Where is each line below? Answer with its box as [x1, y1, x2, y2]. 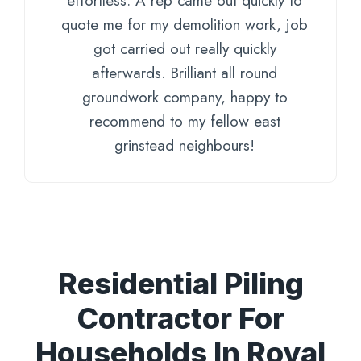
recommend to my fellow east [89, 110, 280, 133]
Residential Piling [57, 266, 304, 302]
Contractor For [77, 301, 284, 337]
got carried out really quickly [93, 38, 276, 60]
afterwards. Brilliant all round [92, 62, 277, 85]
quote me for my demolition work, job [61, 14, 308, 36]
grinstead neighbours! [114, 135, 255, 157]
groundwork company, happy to [81, 86, 288, 109]
